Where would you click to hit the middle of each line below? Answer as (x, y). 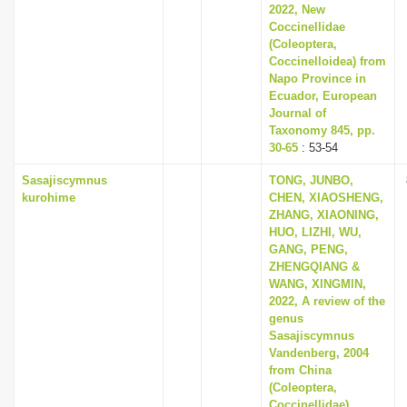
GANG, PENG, (308, 249)
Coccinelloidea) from (328, 61)
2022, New (297, 10)
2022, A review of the (327, 301)
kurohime (49, 198)
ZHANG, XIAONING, (324, 215)
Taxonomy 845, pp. (322, 130)
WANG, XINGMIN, (318, 284)
